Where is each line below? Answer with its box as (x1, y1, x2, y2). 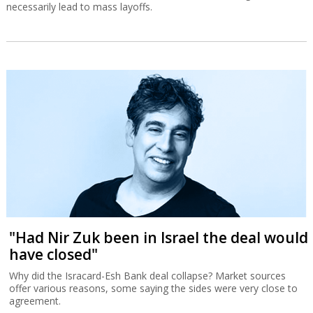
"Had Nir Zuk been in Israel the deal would (9, 228, 309, 248)
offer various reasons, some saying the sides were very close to (9, 282, 298, 296)
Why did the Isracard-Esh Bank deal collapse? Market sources (9, 269, 286, 283)
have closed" (9, 245, 99, 265)
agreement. (9, 294, 61, 308)
